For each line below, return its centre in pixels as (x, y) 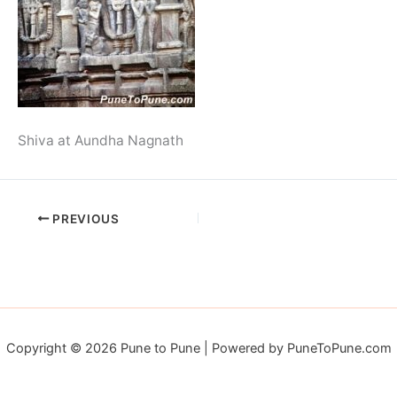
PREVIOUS (84, 218)
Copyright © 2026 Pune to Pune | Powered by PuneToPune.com (198, 348)
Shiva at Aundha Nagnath (101, 140)
